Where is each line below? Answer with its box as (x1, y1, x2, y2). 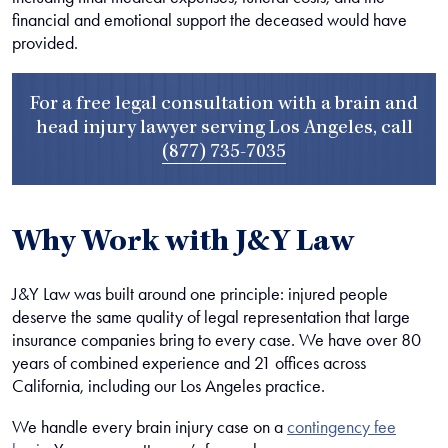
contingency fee (287, 416, 396, 438)
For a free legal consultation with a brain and (30, 95, 418, 115)
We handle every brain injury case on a (12, 416, 287, 438)
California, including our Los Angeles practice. (12, 375, 325, 397)
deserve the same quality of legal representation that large (12, 306, 410, 328)
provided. (12, 32, 82, 54)
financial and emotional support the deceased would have (12, 9, 407, 31)
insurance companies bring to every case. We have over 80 (12, 329, 421, 351)
